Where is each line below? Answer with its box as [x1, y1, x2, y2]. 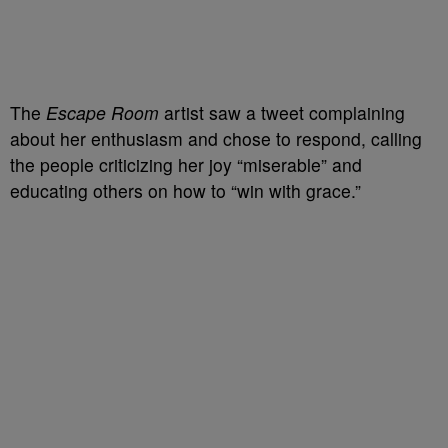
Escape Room [46, 100, 159, 126]
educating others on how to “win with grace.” [10, 178, 361, 204]
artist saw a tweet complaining [159, 100, 405, 126]
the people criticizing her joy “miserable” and [10, 152, 362, 178]
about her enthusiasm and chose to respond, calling [10, 126, 422, 152]
